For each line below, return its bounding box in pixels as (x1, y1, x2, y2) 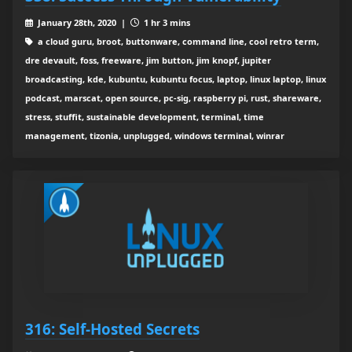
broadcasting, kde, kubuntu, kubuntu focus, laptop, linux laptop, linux (25, 73, 326, 86)
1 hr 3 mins (141, 16, 190, 29)
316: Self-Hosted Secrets (25, 319, 200, 339)
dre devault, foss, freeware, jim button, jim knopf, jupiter (25, 54, 271, 67)
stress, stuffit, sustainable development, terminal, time (25, 111, 264, 123)
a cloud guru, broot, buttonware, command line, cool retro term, (35, 35, 319, 48)
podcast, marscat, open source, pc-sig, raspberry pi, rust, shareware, (25, 92, 321, 104)
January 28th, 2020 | (35, 16, 130, 29)
